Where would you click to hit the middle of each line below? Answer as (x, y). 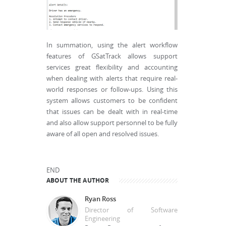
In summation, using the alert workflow (112, 45)
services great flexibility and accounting (112, 68)
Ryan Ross (100, 199)
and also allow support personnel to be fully (112, 123)
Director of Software (131, 210)
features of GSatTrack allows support (112, 56)
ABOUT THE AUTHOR (78, 180)
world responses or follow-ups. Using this (112, 90)
